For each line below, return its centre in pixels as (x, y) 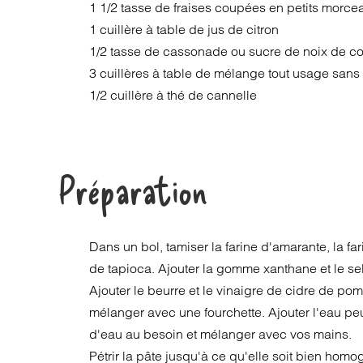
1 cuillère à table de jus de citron (184, 29)
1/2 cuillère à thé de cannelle (173, 95)
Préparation (132, 189)
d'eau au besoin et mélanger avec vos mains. (221, 334)
